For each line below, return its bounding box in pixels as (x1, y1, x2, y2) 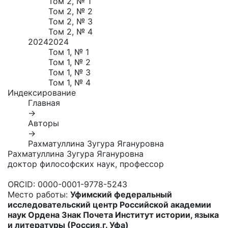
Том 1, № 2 (48, 57, 91, 67)
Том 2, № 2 (48, 6, 93, 16)
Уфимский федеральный (70, 189, 172, 199)
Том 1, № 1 (48, 47, 89, 57)
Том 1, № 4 (48, 77, 91, 88)
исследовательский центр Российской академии (8, 199, 211, 210)
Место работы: (8, 189, 70, 199)
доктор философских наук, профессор (8, 159, 164, 169)
